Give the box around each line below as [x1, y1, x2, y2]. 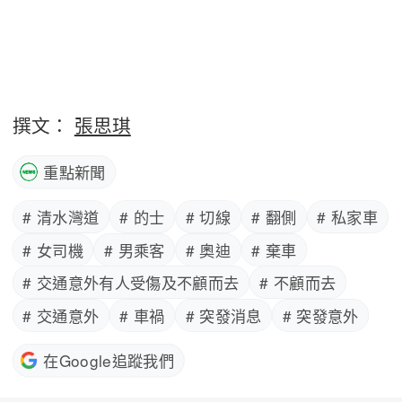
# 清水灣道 [22, 205, 100, 229]
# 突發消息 [185, 303, 262, 327]
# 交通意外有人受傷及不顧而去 [22, 271, 240, 294]
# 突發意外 [282, 303, 359, 327]
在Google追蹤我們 [43, 349, 175, 372]
